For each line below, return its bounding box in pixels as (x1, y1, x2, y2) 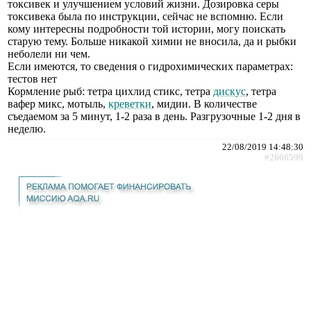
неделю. (8, 122, 46, 135)
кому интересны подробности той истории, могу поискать (8, 22, 285, 35)
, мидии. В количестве (151, 97, 257, 110)
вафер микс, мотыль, (8, 97, 108, 110)
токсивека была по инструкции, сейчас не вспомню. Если (8, 10, 283, 22)
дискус (213, 85, 246, 97)
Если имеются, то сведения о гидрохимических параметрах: (8, 60, 293, 72)
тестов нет (8, 72, 57, 85)
